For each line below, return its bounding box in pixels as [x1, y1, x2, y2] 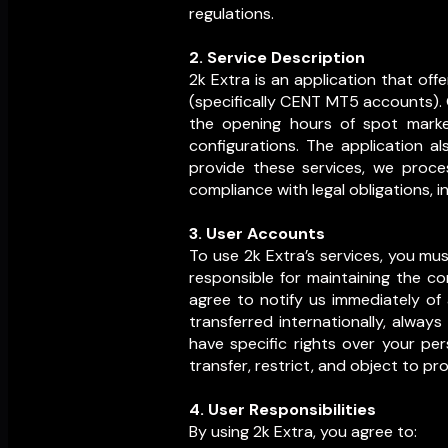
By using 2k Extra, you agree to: [189, 421, 417, 443]
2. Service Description [189, 47, 365, 69]
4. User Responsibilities [189, 399, 376, 421]
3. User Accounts [189, 223, 325, 245]
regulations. [189, 3, 274, 25]
